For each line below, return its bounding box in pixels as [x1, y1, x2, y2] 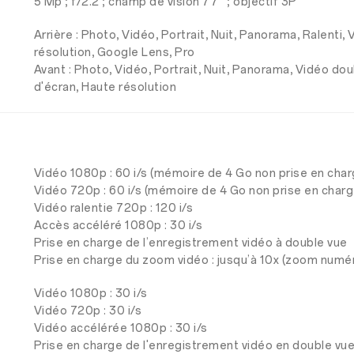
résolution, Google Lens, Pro [33, 46, 195, 59]
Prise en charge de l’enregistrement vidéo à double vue [33, 236, 348, 250]
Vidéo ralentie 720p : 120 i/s [33, 201, 194, 215]
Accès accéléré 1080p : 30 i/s [33, 219, 203, 232]
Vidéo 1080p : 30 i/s [33, 287, 148, 300]
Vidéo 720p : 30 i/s [33, 304, 142, 318]
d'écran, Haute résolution [33, 81, 177, 94]
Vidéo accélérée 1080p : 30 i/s [33, 322, 208, 335]
